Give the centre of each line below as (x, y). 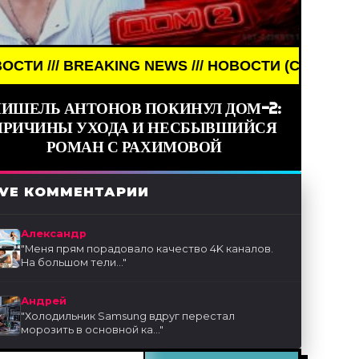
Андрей (44, 301)
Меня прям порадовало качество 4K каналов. (149, 249)
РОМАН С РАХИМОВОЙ (134, 147)
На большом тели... (72, 263)
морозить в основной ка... (91, 330)
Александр (54, 234)
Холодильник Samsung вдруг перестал (130, 317)
